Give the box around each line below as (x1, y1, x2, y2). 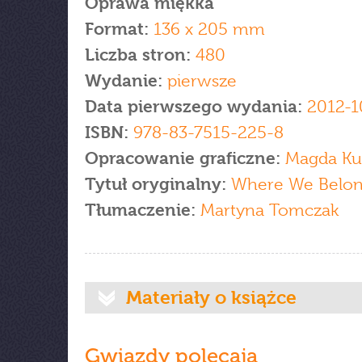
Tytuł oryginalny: (85, 175, 231, 194)
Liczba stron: (85, 45, 191, 65)
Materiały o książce (126, 287, 297, 308)
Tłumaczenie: (85, 200, 196, 220)
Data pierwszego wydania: (85, 97, 307, 116)
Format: (85, 19, 149, 39)
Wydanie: (85, 71, 167, 90)
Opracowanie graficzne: (85, 149, 280, 168)
